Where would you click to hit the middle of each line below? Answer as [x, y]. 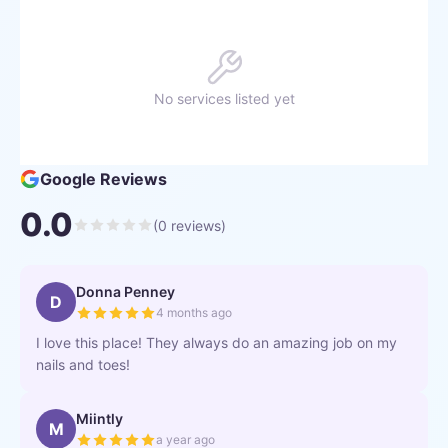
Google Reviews [103, 179]
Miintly [99, 418]
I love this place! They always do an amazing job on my [216, 342]
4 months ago [194, 312]
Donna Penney [125, 291]
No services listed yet [224, 98]
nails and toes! [83, 364]
